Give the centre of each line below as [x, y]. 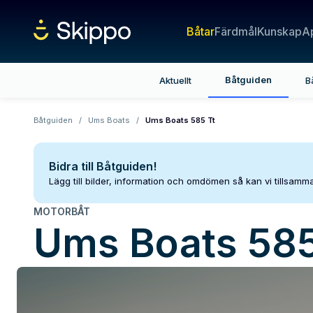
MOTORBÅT [62, 211]
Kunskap [279, 31]
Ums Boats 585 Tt [180, 120]
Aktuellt [175, 80]
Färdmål [235, 31]
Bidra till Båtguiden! [103, 166]
